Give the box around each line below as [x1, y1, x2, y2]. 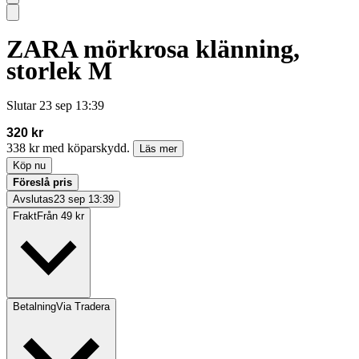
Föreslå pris [13, 176, 72, 189]
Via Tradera [56, 301, 110, 313]
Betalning [13, 301, 56, 313]
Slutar [6, 99, 36, 113]
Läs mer [139, 143, 177, 155]
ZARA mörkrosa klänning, [6, 34, 300, 63]
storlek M [6, 55, 112, 85]
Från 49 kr [37, 210, 84, 223]
